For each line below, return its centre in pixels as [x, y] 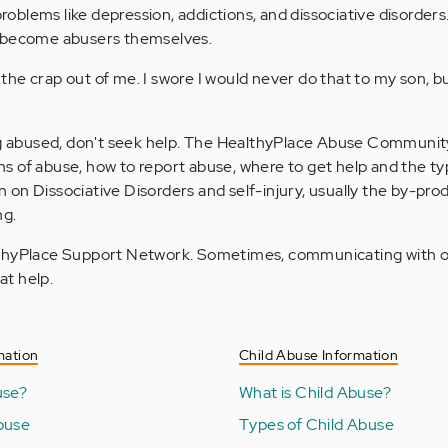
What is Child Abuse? [315, 392]
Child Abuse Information [319, 354]
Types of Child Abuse [316, 424]
